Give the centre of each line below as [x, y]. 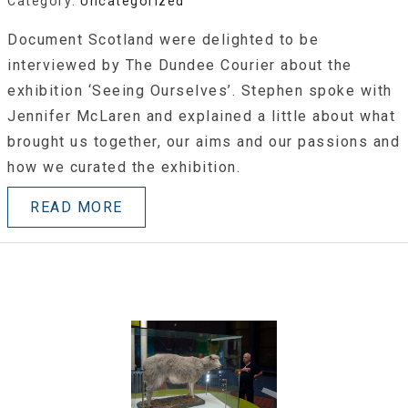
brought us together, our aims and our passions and [204, 141]
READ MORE [76, 207]
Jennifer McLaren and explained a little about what [201, 116]
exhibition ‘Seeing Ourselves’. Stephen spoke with [200, 90]
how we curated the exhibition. [124, 167]
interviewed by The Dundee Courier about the [180, 65]
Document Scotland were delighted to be [163, 39]
